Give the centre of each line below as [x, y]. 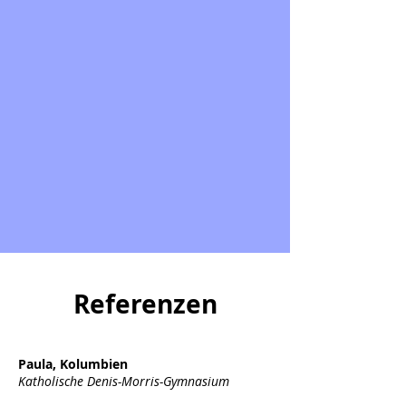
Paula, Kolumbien [73, 364]
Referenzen [145, 304]
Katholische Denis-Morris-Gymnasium [124, 381]
